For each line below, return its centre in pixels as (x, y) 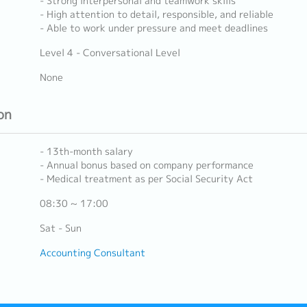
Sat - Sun (60, 228)
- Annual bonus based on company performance (146, 165)
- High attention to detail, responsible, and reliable (156, 14)
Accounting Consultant (92, 253)
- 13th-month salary (86, 151)
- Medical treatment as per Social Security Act (146, 179)
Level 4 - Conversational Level (110, 53)
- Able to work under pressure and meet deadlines (153, 28)
